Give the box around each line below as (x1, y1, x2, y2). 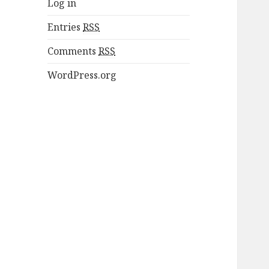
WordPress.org (47, 68, 117, 82)
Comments (47, 44, 99, 58)
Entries (47, 20, 83, 34)
